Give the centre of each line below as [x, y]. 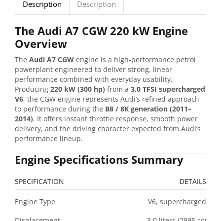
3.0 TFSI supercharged [168, 89]
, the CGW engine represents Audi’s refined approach [111, 99]
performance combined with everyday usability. [94, 79]
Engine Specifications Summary [99, 159]
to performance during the [60, 109]
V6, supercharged [177, 201]
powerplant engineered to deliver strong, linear [93, 70]
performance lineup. [49, 139]
